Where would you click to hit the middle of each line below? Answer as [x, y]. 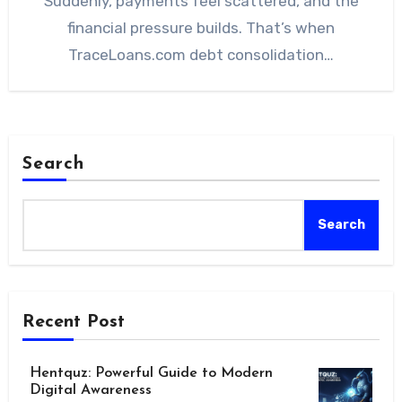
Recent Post [73, 323]
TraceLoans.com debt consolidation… [201, 55]
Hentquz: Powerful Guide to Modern [151, 374]
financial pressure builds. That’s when [201, 28]
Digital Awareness [90, 391]
